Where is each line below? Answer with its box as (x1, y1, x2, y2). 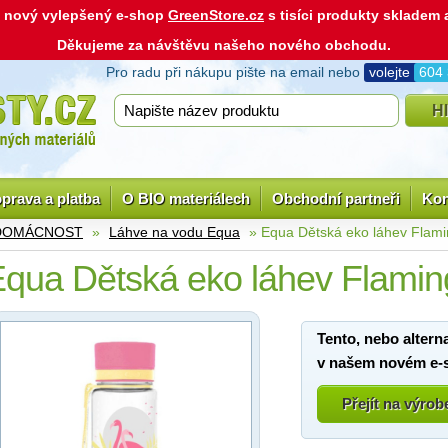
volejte (369, 64, 414, 80)
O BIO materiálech (122, 190, 250, 207)
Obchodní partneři (272, 190, 400, 207)
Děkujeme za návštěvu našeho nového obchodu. (57, 37, 391, 53)
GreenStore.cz (168, 7, 264, 23)
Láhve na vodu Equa (109, 224, 240, 240)
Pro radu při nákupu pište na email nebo (106, 64, 364, 80)
